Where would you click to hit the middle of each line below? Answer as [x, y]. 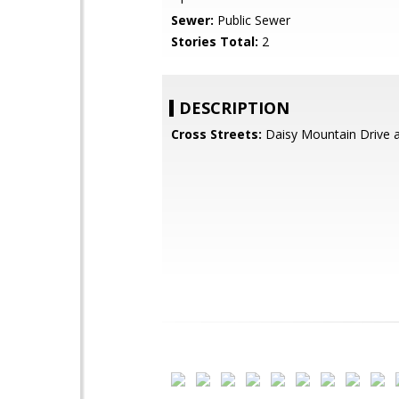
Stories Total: [215, 41]
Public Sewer [252, 20]
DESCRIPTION [234, 108]
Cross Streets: [216, 134]
